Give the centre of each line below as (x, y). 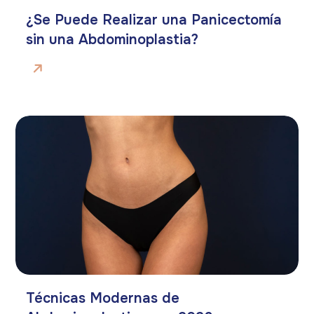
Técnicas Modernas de (103, 298)
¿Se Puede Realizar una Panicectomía (154, 20)
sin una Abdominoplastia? (112, 40)
